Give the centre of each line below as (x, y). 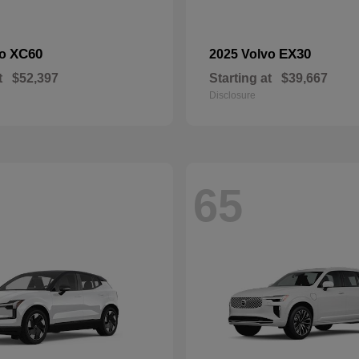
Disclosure (232, 95)
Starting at (240, 78)
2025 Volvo (244, 54)
